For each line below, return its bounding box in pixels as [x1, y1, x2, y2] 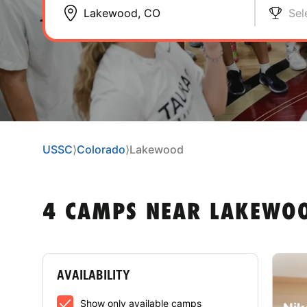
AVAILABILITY [57, 267, 130, 282]
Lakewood [130, 143, 184, 156]
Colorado [77, 143, 125, 156]
